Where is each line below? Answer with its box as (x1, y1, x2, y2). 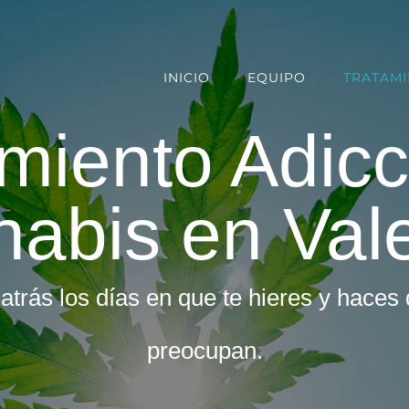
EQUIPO (246, 69, 306, 86)
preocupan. (146, 337, 263, 364)
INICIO (163, 69, 210, 86)
